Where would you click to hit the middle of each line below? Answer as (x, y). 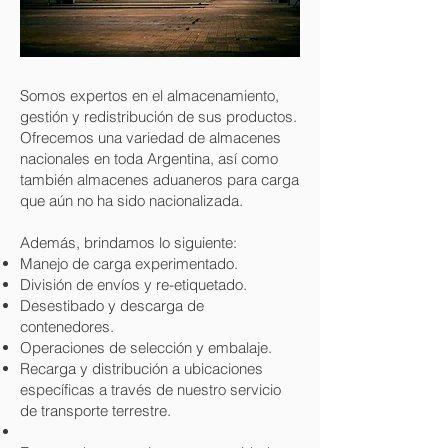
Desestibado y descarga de (112, 305)
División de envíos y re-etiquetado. (133, 284)
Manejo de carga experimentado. (129, 263)
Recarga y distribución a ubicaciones (141, 368)
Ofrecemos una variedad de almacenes (150, 137)
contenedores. (67, 326)
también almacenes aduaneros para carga (159, 179)
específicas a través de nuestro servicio (150, 389)
